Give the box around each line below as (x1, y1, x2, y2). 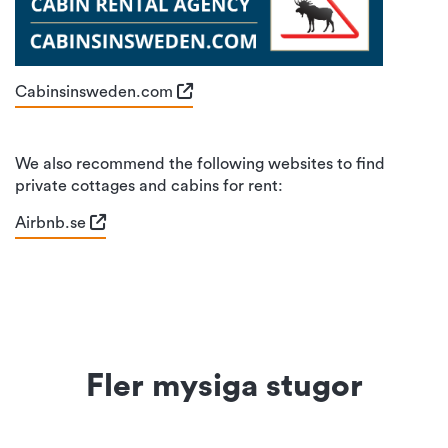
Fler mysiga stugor (85, 370, 363, 403)
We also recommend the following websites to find (15, 156, 385, 173)
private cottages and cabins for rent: (15, 178, 283, 195)
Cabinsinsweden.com (15, 83, 177, 100)
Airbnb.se (15, 214, 90, 231)
